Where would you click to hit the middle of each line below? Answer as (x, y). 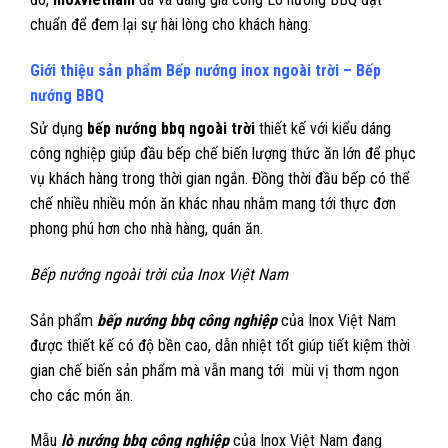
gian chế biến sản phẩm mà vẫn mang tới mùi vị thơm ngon (214, 370)
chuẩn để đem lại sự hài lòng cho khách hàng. (170, 25)
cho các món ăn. (81, 395)
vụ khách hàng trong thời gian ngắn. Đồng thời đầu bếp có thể (220, 178)
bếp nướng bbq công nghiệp (187, 320)
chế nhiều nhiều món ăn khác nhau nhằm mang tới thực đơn (213, 203)
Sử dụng (58, 128)
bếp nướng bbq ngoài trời (171, 128)
